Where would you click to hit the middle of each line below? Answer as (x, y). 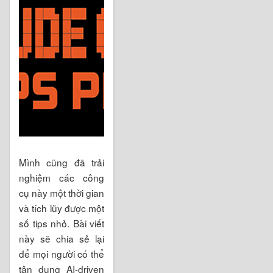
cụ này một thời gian (62, 192)
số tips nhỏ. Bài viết (62, 223)
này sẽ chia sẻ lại (62, 238)
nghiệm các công (62, 177)
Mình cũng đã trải (62, 162)
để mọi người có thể (62, 253)
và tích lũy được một (62, 207)
